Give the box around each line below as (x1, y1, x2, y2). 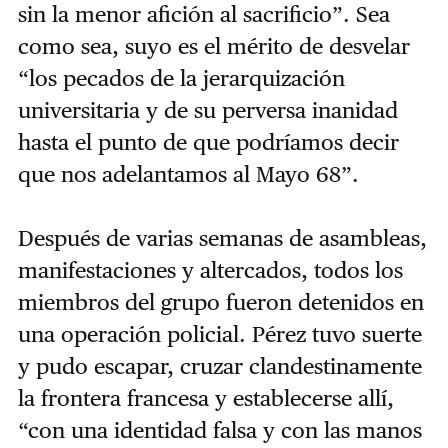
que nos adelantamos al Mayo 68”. (17, 160, 359, 187)
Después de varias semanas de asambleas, (17, 224, 427, 251)
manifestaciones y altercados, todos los (17, 256, 403, 283)
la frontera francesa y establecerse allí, (17, 384, 394, 411)
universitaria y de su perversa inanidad (17, 96, 398, 123)
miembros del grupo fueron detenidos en (17, 288, 424, 315)
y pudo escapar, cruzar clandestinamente (17, 352, 422, 379)
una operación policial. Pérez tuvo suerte (17, 320, 422, 347)
